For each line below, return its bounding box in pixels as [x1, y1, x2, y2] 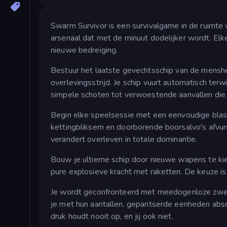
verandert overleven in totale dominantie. [51, 134, 198, 145]
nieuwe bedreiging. [51, 45, 118, 56]
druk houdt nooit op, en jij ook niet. [51, 211, 173, 222]
